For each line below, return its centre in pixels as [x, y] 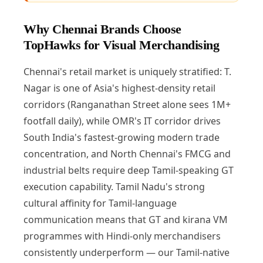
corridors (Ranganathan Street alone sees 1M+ [127, 104]
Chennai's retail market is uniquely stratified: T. [127, 71]
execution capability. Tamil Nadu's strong [114, 186]
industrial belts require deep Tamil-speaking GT [128, 170]
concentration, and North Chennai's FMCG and [127, 154]
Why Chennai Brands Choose [102, 29]
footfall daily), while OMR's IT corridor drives [122, 121]
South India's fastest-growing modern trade [121, 137]
